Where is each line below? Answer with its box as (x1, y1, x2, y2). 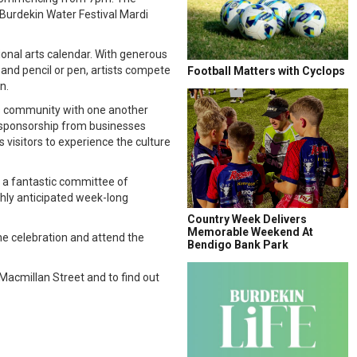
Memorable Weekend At (187, 226, 313, 238)
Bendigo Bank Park (187, 238, 288, 251)
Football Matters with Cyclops (187, 65, 345, 77)
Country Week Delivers (187, 213, 307, 226)
